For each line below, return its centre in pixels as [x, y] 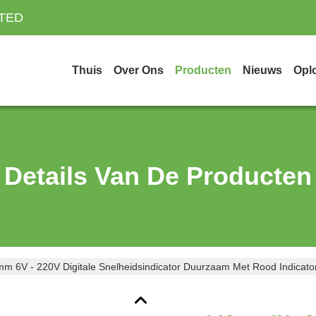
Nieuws [262, 70]
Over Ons [139, 70]
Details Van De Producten [158, 176]
